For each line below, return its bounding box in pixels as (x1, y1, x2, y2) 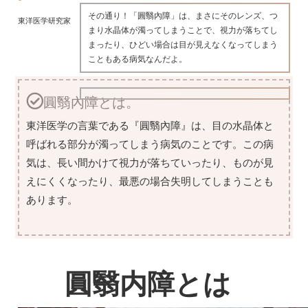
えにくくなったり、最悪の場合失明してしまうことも (26, 175, 274, 188)
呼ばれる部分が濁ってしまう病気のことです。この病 (26, 138, 274, 151)
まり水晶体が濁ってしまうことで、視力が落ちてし (88, 25, 278, 35)
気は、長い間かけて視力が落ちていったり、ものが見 (26, 157, 274, 169)
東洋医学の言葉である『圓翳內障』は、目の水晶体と (26, 120, 274, 132)
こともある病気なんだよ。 (88, 54, 187, 64)
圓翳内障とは (64, 269, 231, 300)
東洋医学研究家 (18, 16, 71, 25)
